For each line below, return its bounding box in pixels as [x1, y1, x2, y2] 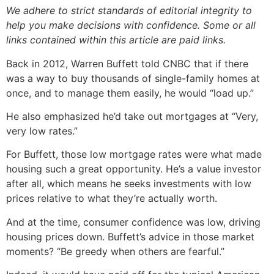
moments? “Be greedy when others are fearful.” [6, 245, 224, 257]
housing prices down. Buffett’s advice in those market [6, 230, 254, 243]
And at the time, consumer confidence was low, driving [6, 215, 261, 228]
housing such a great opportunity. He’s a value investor [6, 163, 261, 176]
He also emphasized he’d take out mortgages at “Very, [6, 109, 258, 122]
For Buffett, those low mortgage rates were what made [6, 148, 262, 161]
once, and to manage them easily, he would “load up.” [6, 86, 254, 99]
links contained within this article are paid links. [6, 34, 226, 46]
